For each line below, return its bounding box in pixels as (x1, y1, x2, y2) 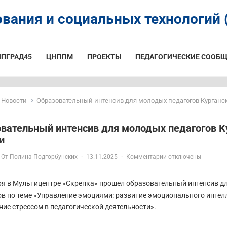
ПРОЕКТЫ (87, 53, 121, 61)
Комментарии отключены (126, 153, 201, 160)
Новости (1, 97, 27, 104)
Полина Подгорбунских (10, 153, 78, 160)
